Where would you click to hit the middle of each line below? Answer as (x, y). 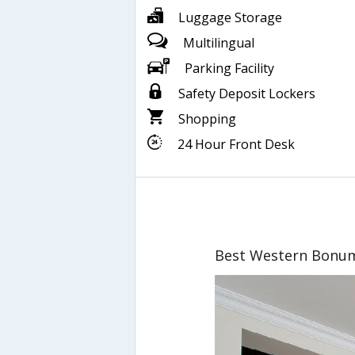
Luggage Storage (230, 17)
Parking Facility (229, 68)
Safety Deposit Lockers (247, 93)
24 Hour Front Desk (236, 144)
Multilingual (219, 42)
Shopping (207, 118)
